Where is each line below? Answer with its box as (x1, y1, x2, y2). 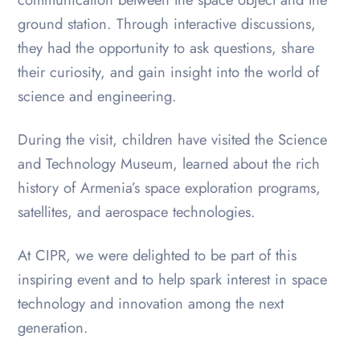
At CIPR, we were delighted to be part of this (18, 243, 297, 266)
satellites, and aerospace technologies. (18, 200, 256, 223)
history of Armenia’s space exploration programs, (18, 176, 321, 198)
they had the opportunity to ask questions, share (18, 36, 315, 59)
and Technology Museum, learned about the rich (18, 152, 321, 174)
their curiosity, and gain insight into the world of (18, 60, 320, 83)
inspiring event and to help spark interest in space (18, 268, 328, 290)
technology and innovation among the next (18, 292, 284, 314)
